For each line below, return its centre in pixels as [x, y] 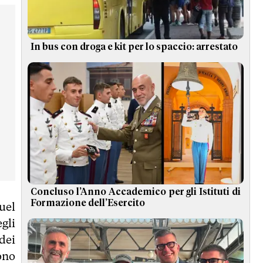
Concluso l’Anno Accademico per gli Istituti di [136, 192]
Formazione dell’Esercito [88, 203]
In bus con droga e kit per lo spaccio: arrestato [134, 47]
